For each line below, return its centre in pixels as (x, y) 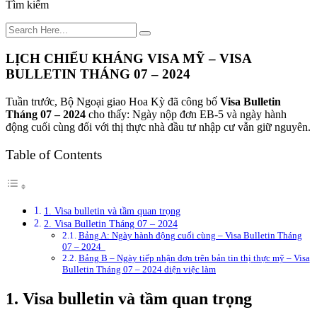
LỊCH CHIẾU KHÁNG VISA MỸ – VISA (128, 59)
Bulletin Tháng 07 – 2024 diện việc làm (139, 270)
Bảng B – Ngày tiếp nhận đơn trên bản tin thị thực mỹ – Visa (194, 258)
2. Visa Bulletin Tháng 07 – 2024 (110, 224)
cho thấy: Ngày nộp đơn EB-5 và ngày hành (188, 114)
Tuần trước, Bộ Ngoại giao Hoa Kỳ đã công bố (113, 101)
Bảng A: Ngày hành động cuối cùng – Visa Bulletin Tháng (190, 236)
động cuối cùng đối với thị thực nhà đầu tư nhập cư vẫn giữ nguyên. (158, 127)
